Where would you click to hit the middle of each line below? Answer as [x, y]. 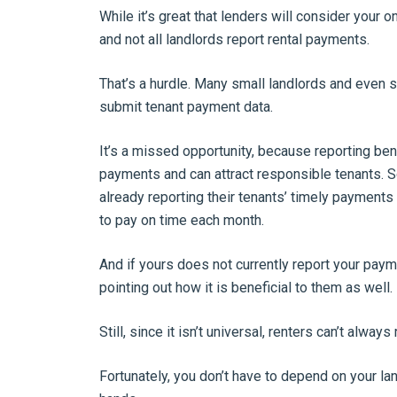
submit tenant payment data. [186, 107]
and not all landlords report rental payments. [234, 39]
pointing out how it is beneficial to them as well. [246, 288]
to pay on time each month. [182, 220]
